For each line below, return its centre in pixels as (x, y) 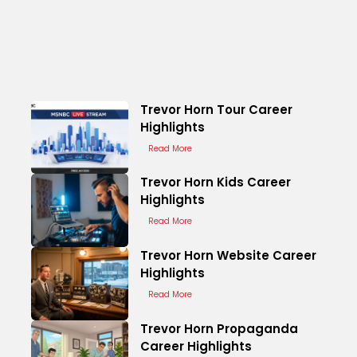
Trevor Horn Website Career (229, 255)
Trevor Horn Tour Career (217, 109)
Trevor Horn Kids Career (216, 182)
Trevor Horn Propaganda (220, 328)
